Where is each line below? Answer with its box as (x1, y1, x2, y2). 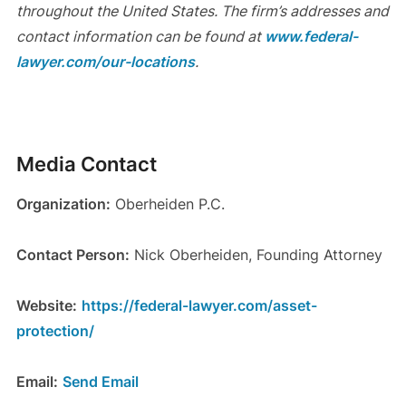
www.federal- (260, 27, 358, 46)
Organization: (15, 195, 111, 214)
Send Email (62, 372, 139, 391)
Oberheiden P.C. (110, 195, 225, 214)
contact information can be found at (15, 27, 261, 46)
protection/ (15, 322, 94, 341)
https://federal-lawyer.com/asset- (81, 296, 317, 315)
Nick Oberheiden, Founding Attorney (129, 246, 382, 265)
